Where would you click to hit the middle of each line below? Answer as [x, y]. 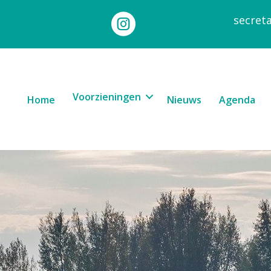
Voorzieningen [106, 97]
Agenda [237, 100]
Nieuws [184, 100]
